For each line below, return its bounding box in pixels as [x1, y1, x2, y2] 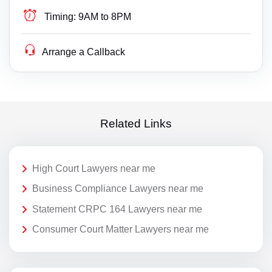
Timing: [44, 11, 76, 22]
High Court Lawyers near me [32, 163, 155, 174]
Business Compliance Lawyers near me [32, 183, 203, 194]
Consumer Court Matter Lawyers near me [32, 224, 209, 235]
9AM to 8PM [78, 11, 132, 22]
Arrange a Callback [42, 46, 126, 57]
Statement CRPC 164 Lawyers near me [32, 203, 202, 214]
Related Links [100, 117, 172, 131]
